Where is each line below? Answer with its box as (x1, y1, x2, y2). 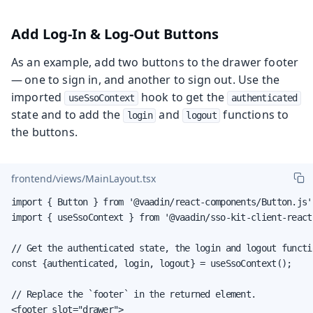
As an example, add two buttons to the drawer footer (11, 54, 301, 70)
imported (11, 89, 65, 105)
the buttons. (11, 124, 78, 140)
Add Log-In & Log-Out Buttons (11, 24, 219, 43)
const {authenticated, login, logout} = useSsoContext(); (11, 257, 292, 269)
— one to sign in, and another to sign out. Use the (11, 71, 280, 87)
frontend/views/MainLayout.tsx (11, 172, 156, 186)
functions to (220, 106, 289, 122)
